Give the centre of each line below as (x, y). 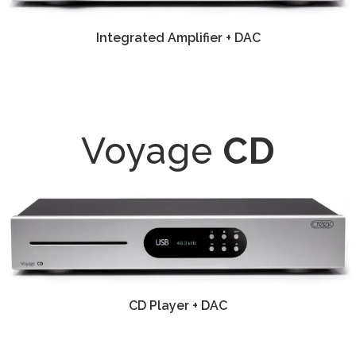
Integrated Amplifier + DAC (178, 37)
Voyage (152, 151)
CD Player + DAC (178, 306)
